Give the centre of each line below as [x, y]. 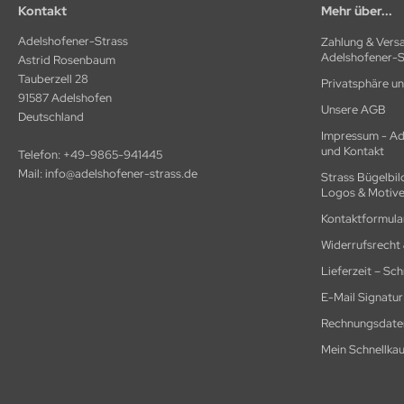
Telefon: [41, 154]
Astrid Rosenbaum [67, 60]
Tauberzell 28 [53, 78]
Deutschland [51, 116]
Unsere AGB [353, 109]
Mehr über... [357, 10]
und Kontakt [353, 151]
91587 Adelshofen [65, 97]
